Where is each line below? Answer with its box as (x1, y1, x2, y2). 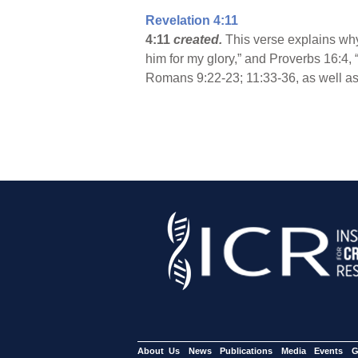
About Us (137, 345, 180, 356)
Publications (220, 345, 272, 356)
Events (314, 345, 343, 356)
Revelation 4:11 (145, 13, 238, 27)
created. (173, 32, 225, 46)
